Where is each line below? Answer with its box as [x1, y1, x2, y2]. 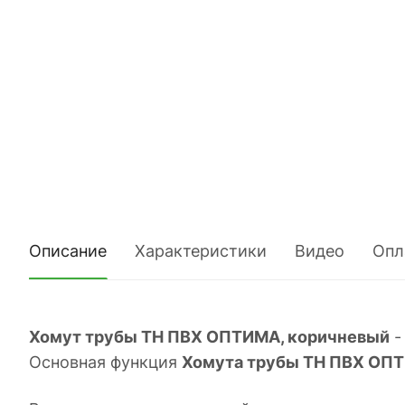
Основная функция [29, 352, 182, 372]
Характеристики [135, 240, 267, 260]
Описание [29, 240, 107, 260]
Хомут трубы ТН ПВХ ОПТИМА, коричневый [29, 326, 390, 346]
